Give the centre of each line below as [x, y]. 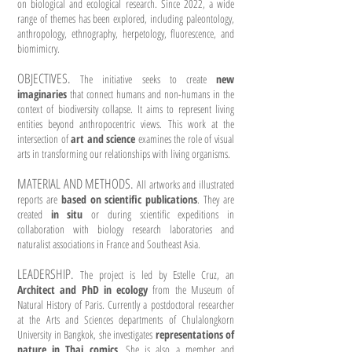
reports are [39, 199]
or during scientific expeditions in [163, 214]
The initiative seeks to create [148, 79]
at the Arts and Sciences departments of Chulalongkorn [126, 319]
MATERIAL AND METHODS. [76, 183]
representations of [194, 334]
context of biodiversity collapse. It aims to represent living [126, 109]
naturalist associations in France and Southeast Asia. [109, 244]
